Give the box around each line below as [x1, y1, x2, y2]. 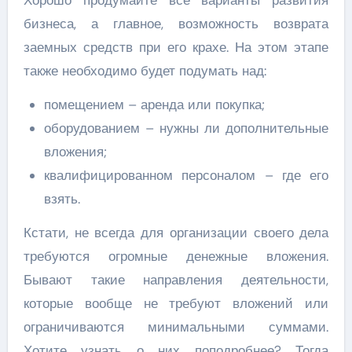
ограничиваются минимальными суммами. [23, 318, 329, 336]
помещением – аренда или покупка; [43, 96, 265, 114]
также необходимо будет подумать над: [23, 62, 266, 80]
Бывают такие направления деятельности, [23, 271, 329, 289]
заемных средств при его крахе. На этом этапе [23, 38, 329, 57]
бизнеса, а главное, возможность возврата [23, 15, 329, 33]
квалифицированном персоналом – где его [43, 167, 329, 185]
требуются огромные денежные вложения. [23, 247, 329, 266]
